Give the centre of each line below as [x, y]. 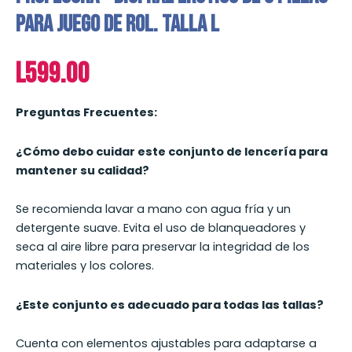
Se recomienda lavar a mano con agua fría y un [153, 209]
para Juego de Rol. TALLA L [117, 24]
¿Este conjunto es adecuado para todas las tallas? [170, 304]
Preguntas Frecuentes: [86, 113]
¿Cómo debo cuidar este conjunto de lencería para [172, 151]
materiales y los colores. [85, 266]
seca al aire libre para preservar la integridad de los [163, 247]
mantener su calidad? [82, 170]
